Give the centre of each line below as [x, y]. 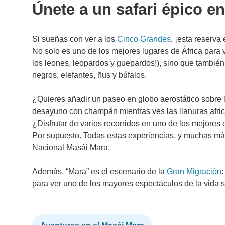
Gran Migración [194, 171]
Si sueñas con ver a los [75, 39]
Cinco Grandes [144, 39]
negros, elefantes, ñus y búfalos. [89, 75]
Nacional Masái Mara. [71, 147]
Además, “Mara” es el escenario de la [99, 171]
